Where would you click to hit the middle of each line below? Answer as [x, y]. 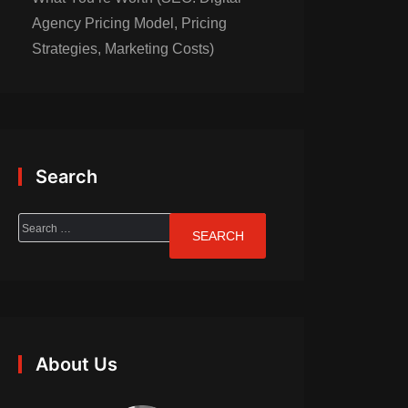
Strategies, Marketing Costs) [123, 49]
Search [66, 177]
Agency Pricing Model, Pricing [129, 23]
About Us [76, 364]
